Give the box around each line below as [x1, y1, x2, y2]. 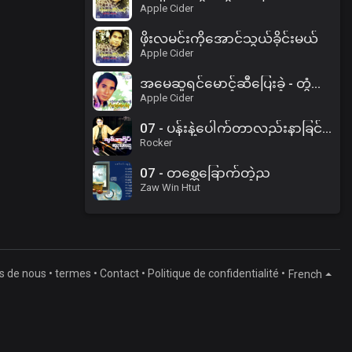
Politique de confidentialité [148, 267, 280, 280]
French [288, 268, 323, 281]
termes [55, 267, 92, 280]
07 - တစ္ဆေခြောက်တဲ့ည [140, 165, 271, 181]
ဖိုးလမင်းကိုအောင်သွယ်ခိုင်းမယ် [140, 31, 319, 47]
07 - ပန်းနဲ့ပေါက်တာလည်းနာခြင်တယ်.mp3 [322, 120, 332, 137]
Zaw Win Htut [140, 181, 201, 194]
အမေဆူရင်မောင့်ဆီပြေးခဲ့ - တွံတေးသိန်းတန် [311, 75, 321, 92]
